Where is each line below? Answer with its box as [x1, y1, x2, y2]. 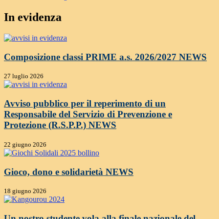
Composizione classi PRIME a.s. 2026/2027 [4, 51, 179, 62]
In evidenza [4, 11, 62, 24]
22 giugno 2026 [4, 140, 46, 148]
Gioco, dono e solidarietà [4, 166, 106, 177]
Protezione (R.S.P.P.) [4, 120, 88, 131]
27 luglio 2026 [4, 72, 44, 80]
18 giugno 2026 [4, 187, 46, 195]
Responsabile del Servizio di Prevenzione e [4, 109, 172, 120]
